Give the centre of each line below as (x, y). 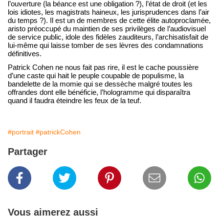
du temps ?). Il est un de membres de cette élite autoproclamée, (109, 20)
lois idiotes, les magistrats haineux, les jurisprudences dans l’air (109, 12)
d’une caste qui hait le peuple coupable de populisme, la (96, 76)
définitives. (25, 54)
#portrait (21, 132)
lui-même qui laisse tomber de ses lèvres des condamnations (106, 45)
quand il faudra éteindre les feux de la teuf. (75, 100)
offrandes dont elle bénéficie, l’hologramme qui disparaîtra (99, 92)
